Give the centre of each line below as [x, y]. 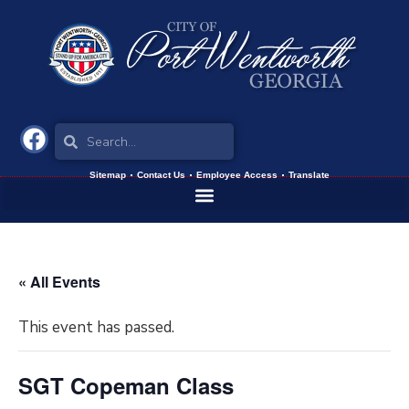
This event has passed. [96, 327]
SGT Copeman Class [126, 385]
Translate [309, 175]
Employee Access [236, 175]
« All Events [59, 282]
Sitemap [107, 175]
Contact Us [161, 175]
